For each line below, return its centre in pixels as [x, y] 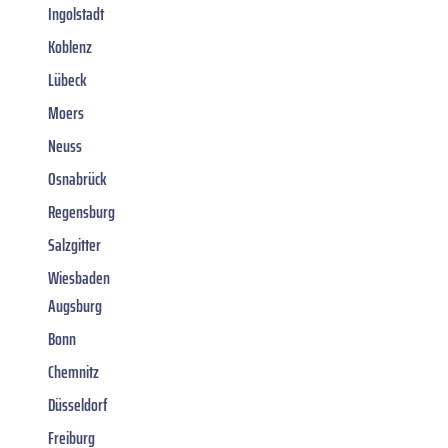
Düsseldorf [78, 404]
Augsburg [75, 305]
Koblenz [70, 46]
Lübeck [67, 79]
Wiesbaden [79, 277]
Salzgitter [74, 244]
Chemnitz [73, 371]
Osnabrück [77, 178]
